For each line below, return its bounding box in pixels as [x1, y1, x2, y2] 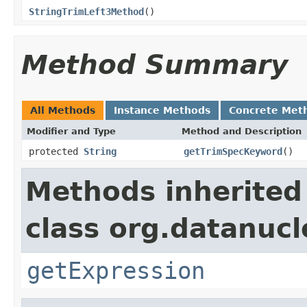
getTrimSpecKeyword [184, 145, 282, 157]
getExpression [27, 256, 205, 284]
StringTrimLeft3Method [29, 5, 144, 17]
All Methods [30, 104, 95, 116]
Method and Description [182, 125, 302, 136]
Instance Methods [114, 104, 210, 116]
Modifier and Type [27, 125, 116, 136]
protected [29, 145, 84, 157]
